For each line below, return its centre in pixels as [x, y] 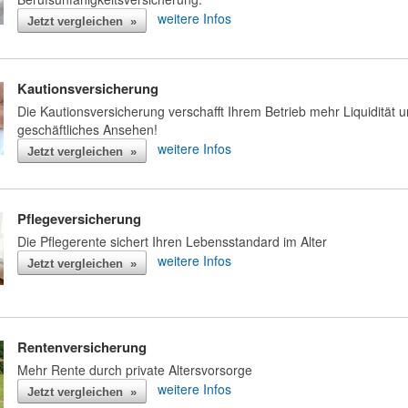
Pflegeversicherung [79, 219]
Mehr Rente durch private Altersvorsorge [135, 370]
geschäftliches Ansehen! [87, 129]
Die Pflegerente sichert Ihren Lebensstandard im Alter [172, 241]
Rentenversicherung [82, 347]
